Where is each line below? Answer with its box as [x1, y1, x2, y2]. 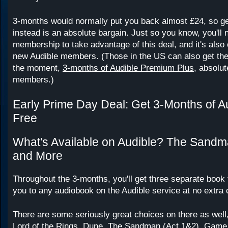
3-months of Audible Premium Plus [63, 63, 194, 73]
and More [13, 149, 63, 162]
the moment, [13, 63, 63, 73]
